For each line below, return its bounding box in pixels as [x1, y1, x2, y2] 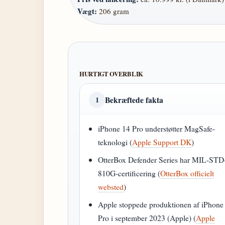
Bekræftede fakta [105, 94, 163, 105]
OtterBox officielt [160, 168, 214, 178]
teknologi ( [98, 137, 133, 147]
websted [98, 181, 124, 192]
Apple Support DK [132, 137, 192, 147]
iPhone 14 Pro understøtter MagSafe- [98, 123, 215, 134]
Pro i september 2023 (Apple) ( [98, 212, 196, 223]
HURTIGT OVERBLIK [79, 69, 143, 78]
